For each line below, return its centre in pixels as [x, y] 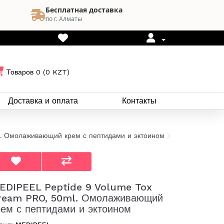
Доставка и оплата [43, 101]
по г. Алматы [64, 19]
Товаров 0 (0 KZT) [38, 72]
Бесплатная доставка [84, 10]
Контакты [139, 101]
